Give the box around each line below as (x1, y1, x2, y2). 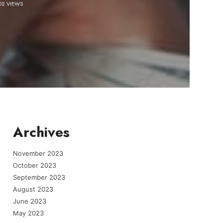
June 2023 (13, 197, 46, 206)
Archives (13, 121, 70, 142)
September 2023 (13, 173, 65, 181)
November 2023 (13, 149, 63, 157)
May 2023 (13, 209, 44, 218)
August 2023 (13, 185, 53, 194)
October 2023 (13, 161, 56, 169)
